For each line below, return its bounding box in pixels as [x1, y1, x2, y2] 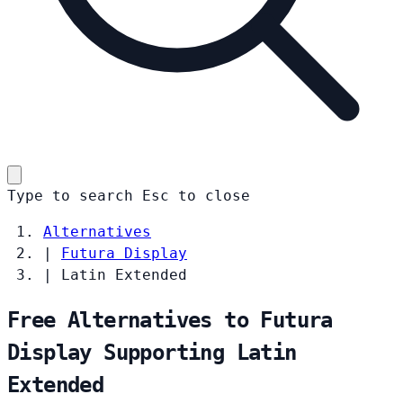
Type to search [7, 186, 133, 204]
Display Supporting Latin [7, 339, 297, 365]
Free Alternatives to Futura [7, 307, 333, 333]
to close [178, 186, 250, 204]
